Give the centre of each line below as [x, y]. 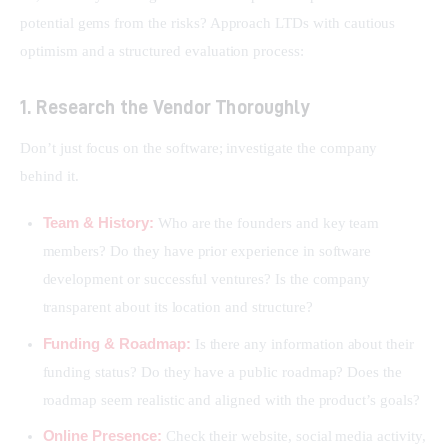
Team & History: [98, 223]
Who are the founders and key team [266, 223]
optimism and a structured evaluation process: [162, 50]
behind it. [49, 175]
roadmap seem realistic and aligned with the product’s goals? [231, 399]
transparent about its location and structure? [177, 307]
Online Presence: [102, 435]
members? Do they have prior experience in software [207, 251]
